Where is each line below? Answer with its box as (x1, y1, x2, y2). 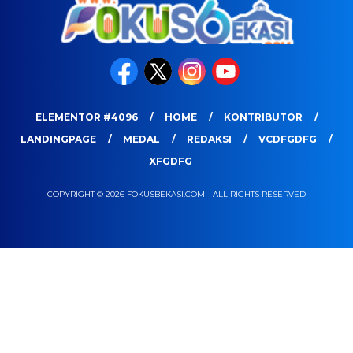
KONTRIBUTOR (223, 110, 303, 123)
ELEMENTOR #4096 (35, 110, 138, 123)
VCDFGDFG (258, 132, 317, 145)
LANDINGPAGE (20, 132, 96, 145)
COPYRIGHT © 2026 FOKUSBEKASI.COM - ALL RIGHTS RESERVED (47, 188, 306, 199)
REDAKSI (187, 132, 232, 145)
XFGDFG (149, 154, 192, 167)
